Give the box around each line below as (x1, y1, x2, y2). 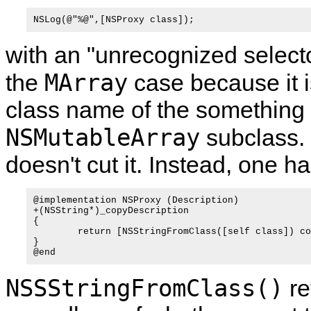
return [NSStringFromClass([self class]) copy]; (33, 226, 78, 237)
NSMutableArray (6, 124, 200, 151)
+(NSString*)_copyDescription (33, 205, 189, 216)
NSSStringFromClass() (6, 274, 283, 302)
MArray (44, 69, 128, 96)
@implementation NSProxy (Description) (33, 195, 239, 205)
